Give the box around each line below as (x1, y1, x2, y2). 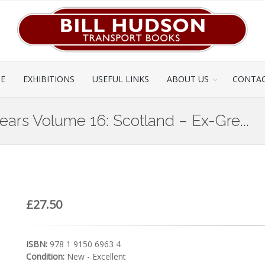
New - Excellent (64, 251, 126, 262)
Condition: (26, 251, 64, 262)
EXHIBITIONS (23, 73, 75, 85)
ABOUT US (167, 73, 209, 85)
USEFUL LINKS (92, 73, 149, 85)
